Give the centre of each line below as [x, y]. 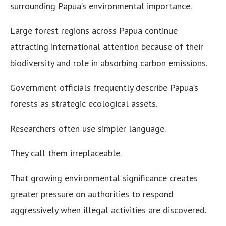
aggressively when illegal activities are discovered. [108, 210]
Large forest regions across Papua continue [94, 31]
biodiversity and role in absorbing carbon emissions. [109, 63]
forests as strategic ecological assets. [84, 104]
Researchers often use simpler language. [88, 129]
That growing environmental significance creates [104, 178]
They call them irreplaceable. [66, 153]
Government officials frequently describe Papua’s [104, 88]
